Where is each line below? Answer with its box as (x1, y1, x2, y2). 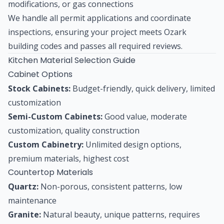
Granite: (8, 208, 41, 220)
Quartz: (8, 180, 38, 192)
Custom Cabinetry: (8, 138, 83, 150)
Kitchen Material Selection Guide (8, 54, 135, 66)
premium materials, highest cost (8, 152, 129, 164)
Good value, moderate (102, 110, 187, 122)
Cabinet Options (8, 68, 72, 80)
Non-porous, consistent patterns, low (38, 180, 182, 192)
